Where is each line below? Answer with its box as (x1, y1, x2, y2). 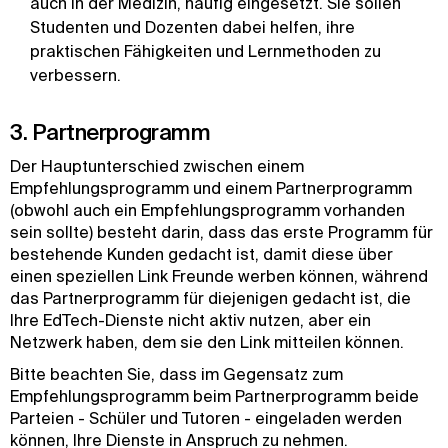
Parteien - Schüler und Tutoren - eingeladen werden (10, 409, 402, 427)
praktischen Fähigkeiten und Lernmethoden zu (30, 42, 381, 60)
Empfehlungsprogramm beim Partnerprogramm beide (10, 387, 419, 405)
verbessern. (30, 66, 125, 84)
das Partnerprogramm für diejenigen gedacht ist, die (10, 289, 411, 307)
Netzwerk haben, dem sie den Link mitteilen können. (10, 333, 408, 351)
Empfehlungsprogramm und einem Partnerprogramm (10, 179, 412, 197)
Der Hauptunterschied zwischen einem (10, 157, 304, 175)
